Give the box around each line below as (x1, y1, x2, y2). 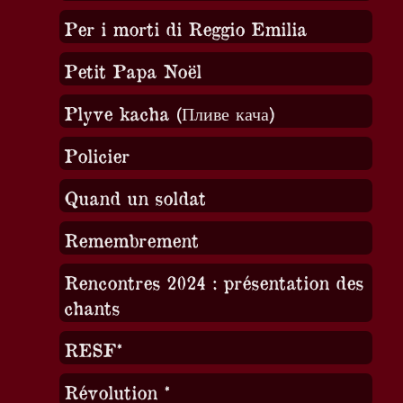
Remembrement (63, 228, 199, 251)
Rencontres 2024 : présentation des (63, 270, 363, 293)
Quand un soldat (63, 185, 206, 209)
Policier (63, 143, 130, 166)
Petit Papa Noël (63, 58, 201, 82)
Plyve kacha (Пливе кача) (63, 101, 275, 124)
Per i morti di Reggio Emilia (63, 16, 307, 40)
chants (63, 295, 120, 318)
